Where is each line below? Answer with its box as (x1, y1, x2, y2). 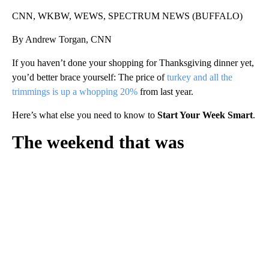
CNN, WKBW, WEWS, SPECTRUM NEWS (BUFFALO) (12, 11, 243, 22)
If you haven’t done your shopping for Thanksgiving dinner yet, (12, 58, 254, 68)
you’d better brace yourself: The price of (12, 72, 167, 83)
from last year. (138, 86, 193, 97)
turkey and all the (167, 72, 232, 83)
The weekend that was (12, 132, 184, 153)
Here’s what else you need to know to (12, 110, 157, 121)
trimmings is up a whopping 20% (12, 86, 138, 97)
